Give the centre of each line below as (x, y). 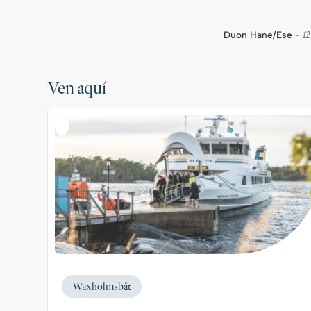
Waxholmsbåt (102, 287)
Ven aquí (77, 88)
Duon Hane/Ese (258, 35)
